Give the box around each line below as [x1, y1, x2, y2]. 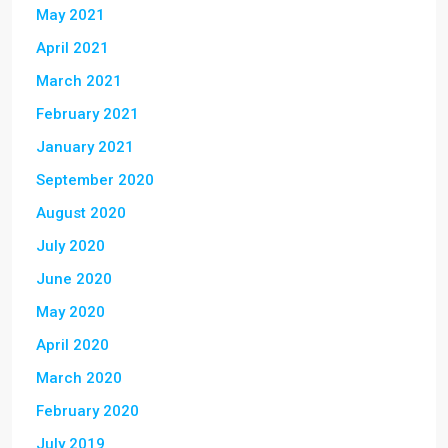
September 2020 [36, 170, 154, 189]
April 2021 [36, 38, 109, 57]
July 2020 [36, 236, 105, 255]
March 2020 [36, 368, 122, 387]
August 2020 [36, 203, 126, 222]
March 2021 [36, 71, 122, 90]
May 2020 [36, 302, 105, 321]
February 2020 [36, 401, 139, 420]
